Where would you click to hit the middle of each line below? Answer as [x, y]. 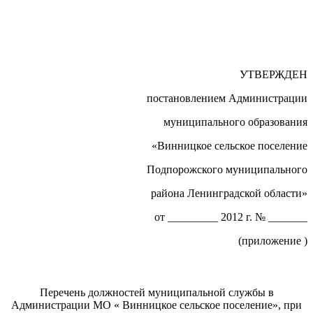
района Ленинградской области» [229, 194]
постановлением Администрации [227, 99]
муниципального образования [235, 122]
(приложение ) [273, 241]
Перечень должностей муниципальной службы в [156, 293]
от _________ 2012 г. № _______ [231, 217]
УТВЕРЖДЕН [274, 75]
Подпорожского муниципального [227, 170]
